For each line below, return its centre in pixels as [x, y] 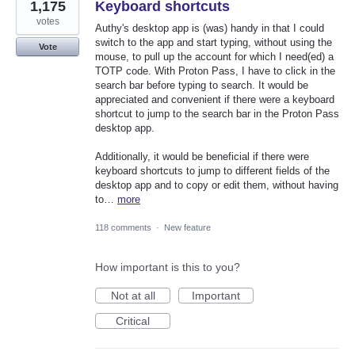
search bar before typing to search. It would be [202, 86]
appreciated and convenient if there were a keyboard [215, 100]
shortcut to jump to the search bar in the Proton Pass [217, 114]
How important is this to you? [168, 267]
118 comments [123, 227]
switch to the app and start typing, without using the [214, 43]
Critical [133, 321]
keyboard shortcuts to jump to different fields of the [212, 171]
